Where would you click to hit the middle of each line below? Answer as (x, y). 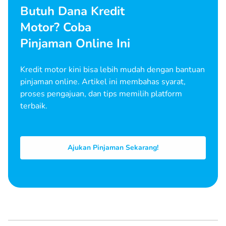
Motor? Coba (56, 27)
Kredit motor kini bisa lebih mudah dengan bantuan (112, 69)
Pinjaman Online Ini (75, 43)
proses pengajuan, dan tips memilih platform (101, 94)
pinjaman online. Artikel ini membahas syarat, (103, 81)
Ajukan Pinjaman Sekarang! (113, 147)
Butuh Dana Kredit (72, 11)
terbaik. (34, 106)
